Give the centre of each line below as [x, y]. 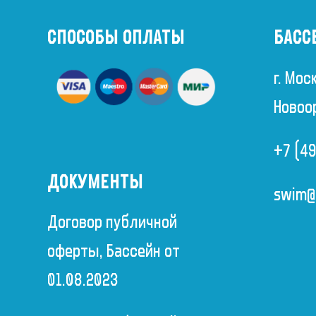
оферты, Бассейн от [114, 251]
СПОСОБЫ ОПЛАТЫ [116, 38]
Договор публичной [112, 222]
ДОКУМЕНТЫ [95, 182]
